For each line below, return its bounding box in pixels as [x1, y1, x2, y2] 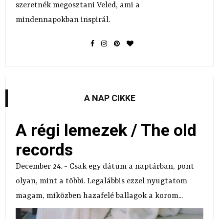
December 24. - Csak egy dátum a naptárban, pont [16, 162, 195, 171]
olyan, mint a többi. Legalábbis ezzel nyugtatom [16, 176, 188, 186]
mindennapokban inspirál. [16, 15, 110, 24]
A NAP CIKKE [84, 92, 135, 103]
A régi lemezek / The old [16, 120, 197, 140]
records [16, 139, 73, 159]
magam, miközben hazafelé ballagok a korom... [16, 191, 183, 200]
